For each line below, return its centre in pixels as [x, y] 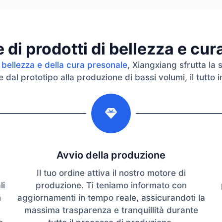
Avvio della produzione [111, 155]
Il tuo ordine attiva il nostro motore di [111, 173]
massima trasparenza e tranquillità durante [111, 210]
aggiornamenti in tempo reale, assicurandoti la [111, 198]
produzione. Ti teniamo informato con [111, 186]
